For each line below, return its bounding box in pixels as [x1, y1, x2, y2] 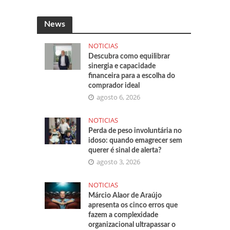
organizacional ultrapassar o [88, 221, 176, 228]
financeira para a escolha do [88, 72, 176, 80]
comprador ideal [88, 82, 140, 89]
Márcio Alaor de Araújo [88, 192, 162, 199]
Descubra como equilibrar [88, 53, 170, 60]
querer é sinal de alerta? [88, 147, 162, 154]
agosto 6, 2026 [97, 92, 141, 102]
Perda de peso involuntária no [88, 127, 182, 135]
